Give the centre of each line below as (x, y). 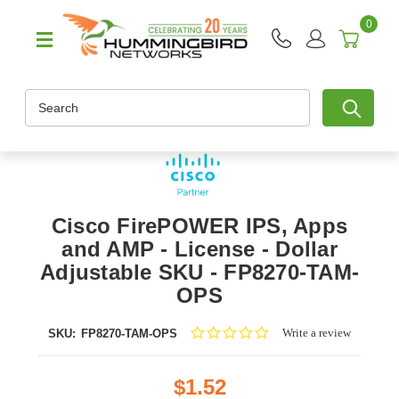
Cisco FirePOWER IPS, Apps (199, 226)
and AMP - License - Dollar (199, 249)
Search (45, 98)
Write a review (317, 333)
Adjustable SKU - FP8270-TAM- (199, 273)
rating (284, 362)
